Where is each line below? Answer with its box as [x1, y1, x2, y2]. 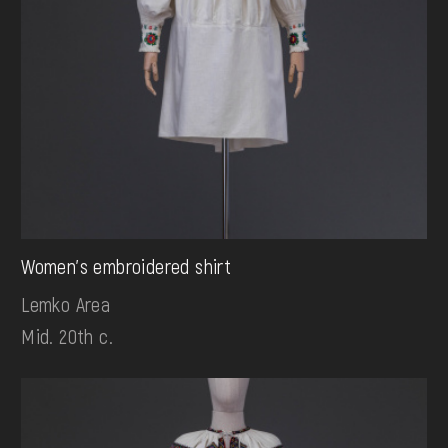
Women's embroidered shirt [21, 254, 232, 279]
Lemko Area [21, 292, 111, 317]
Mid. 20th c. [21, 324, 113, 349]
